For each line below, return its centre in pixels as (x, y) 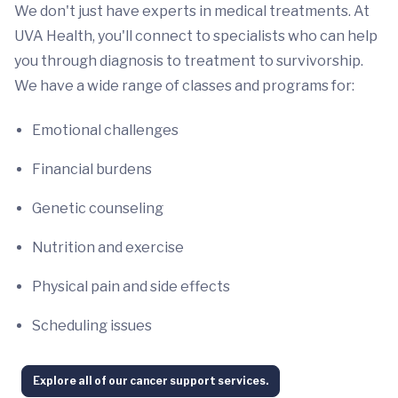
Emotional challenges (105, 130)
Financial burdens (92, 169)
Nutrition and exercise (108, 247)
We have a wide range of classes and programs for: (184, 85)
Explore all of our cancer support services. (151, 380)
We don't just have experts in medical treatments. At (192, 11)
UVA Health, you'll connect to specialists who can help (196, 36)
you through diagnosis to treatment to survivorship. (189, 60)
